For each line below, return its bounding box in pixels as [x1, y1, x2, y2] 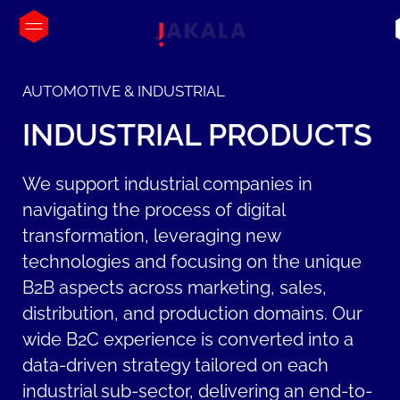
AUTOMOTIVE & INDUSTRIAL [22, 82, 226, 101]
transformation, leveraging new [22, 225, 281, 246]
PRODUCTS [208, 117, 373, 154]
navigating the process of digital [22, 199, 286, 221]
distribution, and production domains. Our [22, 303, 363, 324]
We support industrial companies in [22, 173, 313, 195]
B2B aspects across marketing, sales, [22, 277, 328, 298]
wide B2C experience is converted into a [22, 329, 354, 350]
